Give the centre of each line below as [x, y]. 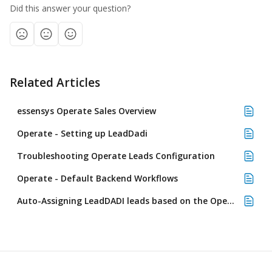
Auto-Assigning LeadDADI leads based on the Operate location [231, 201]
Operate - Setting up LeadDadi [82, 133]
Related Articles [55, 83]
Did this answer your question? [70, 8]
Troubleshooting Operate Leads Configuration [116, 156]
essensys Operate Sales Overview [87, 111]
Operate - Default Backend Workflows [97, 178]
